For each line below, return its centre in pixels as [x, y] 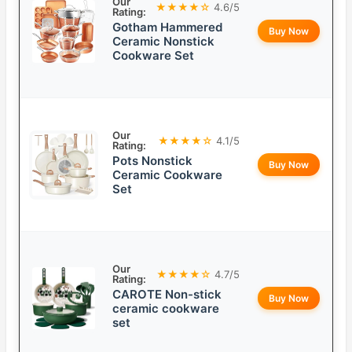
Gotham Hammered [167, 27]
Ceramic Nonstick [163, 42]
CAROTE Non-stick [167, 295]
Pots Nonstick [152, 161]
